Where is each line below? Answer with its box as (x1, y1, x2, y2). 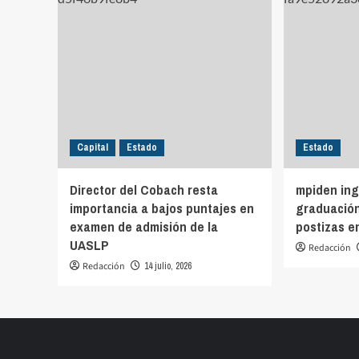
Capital (77, 140, 108, 154)
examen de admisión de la (70, 216, 218, 236)
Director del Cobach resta (70, 179, 218, 199)
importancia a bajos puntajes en (70, 198, 254, 217)
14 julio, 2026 (144, 259, 192, 272)
